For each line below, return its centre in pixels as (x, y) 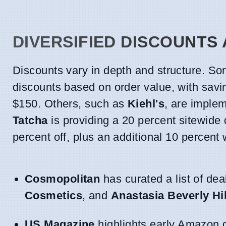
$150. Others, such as (70, 104)
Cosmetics (54, 196)
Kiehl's (146, 104)
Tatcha (30, 121)
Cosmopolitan (63, 179)
